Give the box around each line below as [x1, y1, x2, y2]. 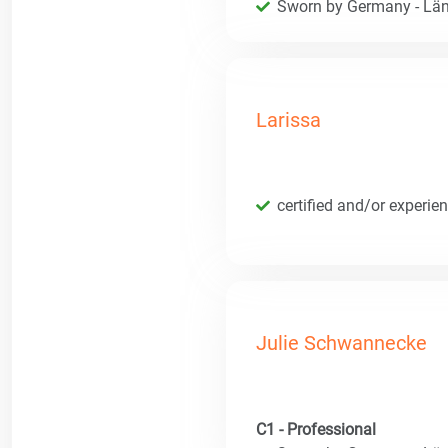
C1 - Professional [256, 420, 376, 440]
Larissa [256, 107, 321, 132]
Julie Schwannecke [256, 331, 427, 356]
